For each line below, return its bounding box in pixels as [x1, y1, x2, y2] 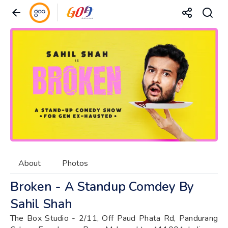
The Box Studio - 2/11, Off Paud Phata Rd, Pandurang [10, 212, 218, 224]
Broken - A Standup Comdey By [10, 178, 194, 195]
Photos [62, 157, 88, 169]
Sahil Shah [10, 195, 72, 213]
